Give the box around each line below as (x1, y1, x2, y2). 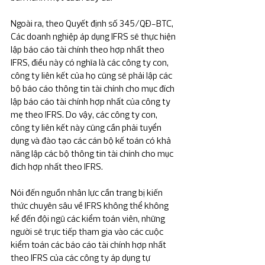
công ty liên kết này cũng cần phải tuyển (11, 122, 163, 134)
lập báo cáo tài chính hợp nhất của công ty (11, 96, 172, 108)
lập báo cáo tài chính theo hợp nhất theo (11, 44, 166, 56)
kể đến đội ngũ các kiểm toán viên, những (11, 213, 167, 225)
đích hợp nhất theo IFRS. (11, 161, 103, 173)
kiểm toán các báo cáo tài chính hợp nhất (11, 239, 168, 251)
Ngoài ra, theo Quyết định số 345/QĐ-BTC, (11, 18, 175, 30)
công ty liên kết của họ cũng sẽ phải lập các (11, 70, 174, 82)
